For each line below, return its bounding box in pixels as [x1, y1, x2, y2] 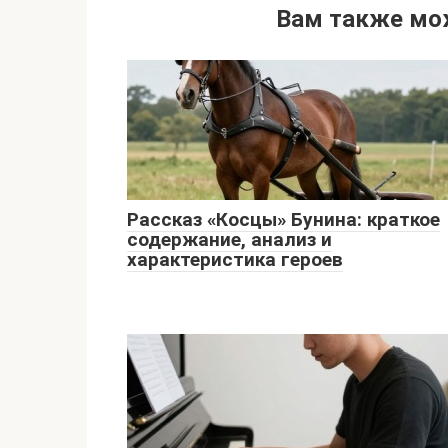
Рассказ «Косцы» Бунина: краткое [127, 208, 440, 232]
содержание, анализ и [127, 228, 332, 252]
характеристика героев [127, 248, 343, 272]
